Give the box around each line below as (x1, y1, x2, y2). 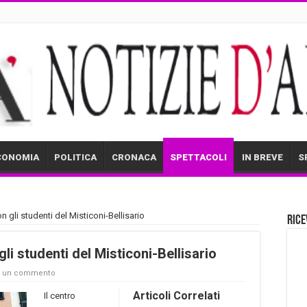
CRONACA (112, 151, 156, 162)
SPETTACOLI (170, 151, 227, 162)
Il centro (44, 290, 75, 301)
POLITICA (54, 151, 97, 162)
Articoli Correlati (133, 288, 220, 302)
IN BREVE (242, 151, 283, 162)
